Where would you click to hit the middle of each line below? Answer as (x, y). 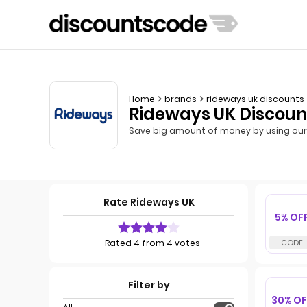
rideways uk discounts (255, 99)
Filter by (149, 285)
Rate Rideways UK (149, 202)
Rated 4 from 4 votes (152, 243)
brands (181, 99)
